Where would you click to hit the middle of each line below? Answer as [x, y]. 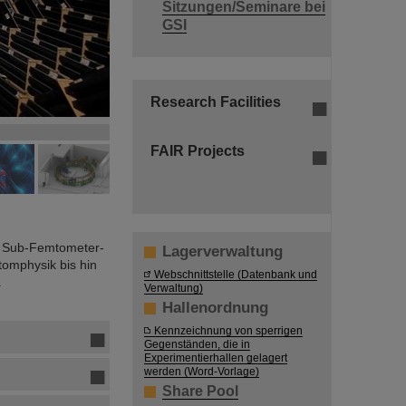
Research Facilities [216, 102]
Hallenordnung [215, 308]
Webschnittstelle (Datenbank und [236, 275]
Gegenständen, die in [197, 344]
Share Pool [200, 391]
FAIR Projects [198, 151]
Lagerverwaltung [222, 252]
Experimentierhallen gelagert [216, 358]
